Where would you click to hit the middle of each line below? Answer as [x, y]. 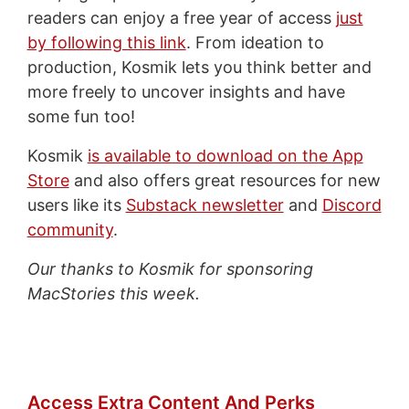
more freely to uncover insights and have [186, 91]
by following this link [106, 42]
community [70, 229]
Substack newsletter [204, 204]
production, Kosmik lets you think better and [199, 67]
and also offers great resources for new [225, 180]
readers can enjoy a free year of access [181, 17]
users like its [76, 204]
